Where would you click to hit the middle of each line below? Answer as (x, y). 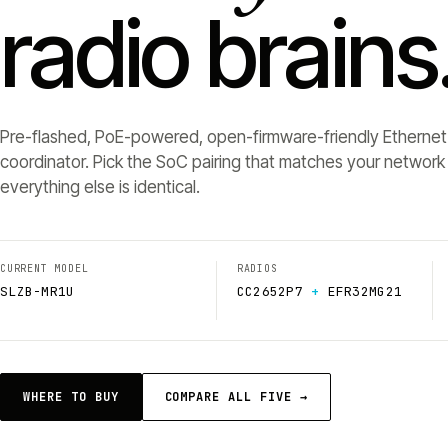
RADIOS (257, 268)
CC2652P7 (269, 291)
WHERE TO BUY (71, 397)
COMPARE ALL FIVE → (236, 397)
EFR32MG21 (365, 291)
